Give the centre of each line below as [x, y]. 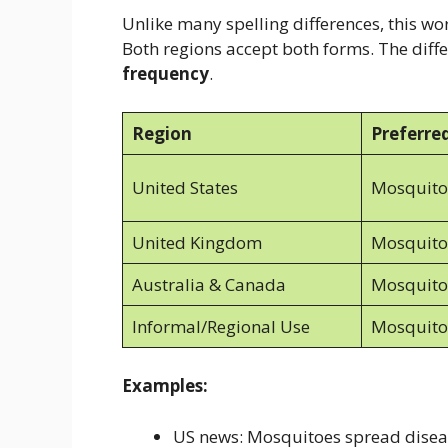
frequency [165, 74]
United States [184, 187]
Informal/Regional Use [220, 326]
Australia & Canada [208, 284]
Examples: [165, 386]
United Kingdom [196, 242]
